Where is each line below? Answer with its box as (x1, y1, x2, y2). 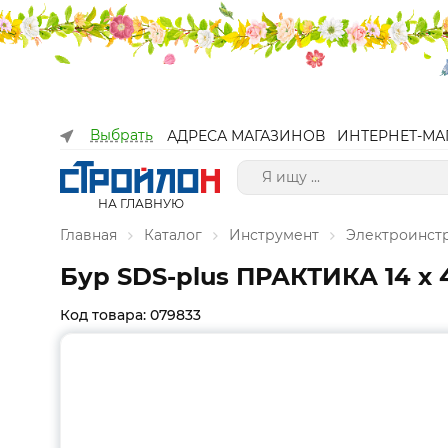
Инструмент (229, 226, 319, 244)
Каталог (144, 226, 202, 244)
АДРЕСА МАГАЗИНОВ (167, 127, 325, 145)
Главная (60, 226, 117, 244)
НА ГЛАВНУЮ (97, 196, 184, 211)
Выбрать (90, 126, 153, 144)
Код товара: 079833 (60, 306, 201, 324)
